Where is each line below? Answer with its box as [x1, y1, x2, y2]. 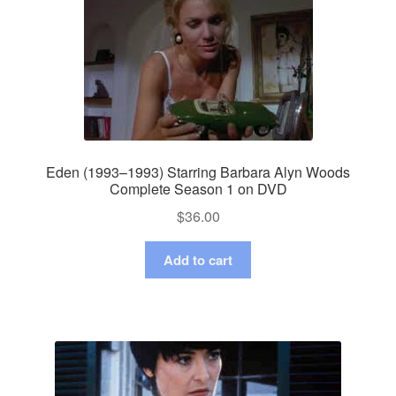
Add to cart [164, 249, 232, 270]
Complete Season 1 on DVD [109, 178, 287, 199]
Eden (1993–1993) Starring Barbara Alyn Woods [46, 161, 350, 182]
